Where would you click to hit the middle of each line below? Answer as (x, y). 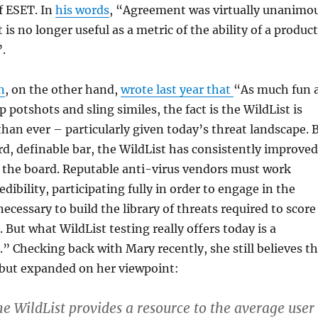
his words (82, 10)
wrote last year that (177, 89)
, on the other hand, (62, 89)
